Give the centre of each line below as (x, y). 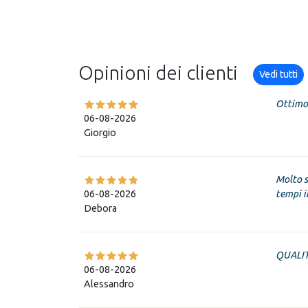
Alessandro (109, 284)
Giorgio (100, 132)
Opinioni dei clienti (160, 72)
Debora (100, 208)
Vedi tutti (278, 74)
